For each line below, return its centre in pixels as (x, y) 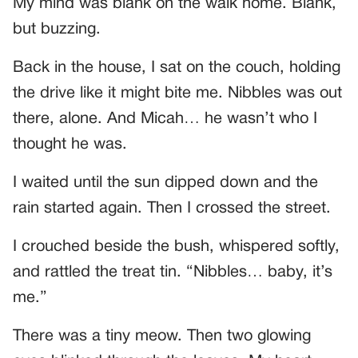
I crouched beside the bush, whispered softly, (176, 247)
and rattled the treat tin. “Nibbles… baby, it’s (173, 272)
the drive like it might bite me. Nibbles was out (177, 93)
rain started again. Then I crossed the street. (172, 208)
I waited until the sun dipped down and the (165, 183)
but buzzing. (57, 29)
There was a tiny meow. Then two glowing (162, 336)
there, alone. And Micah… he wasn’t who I (165, 119)
